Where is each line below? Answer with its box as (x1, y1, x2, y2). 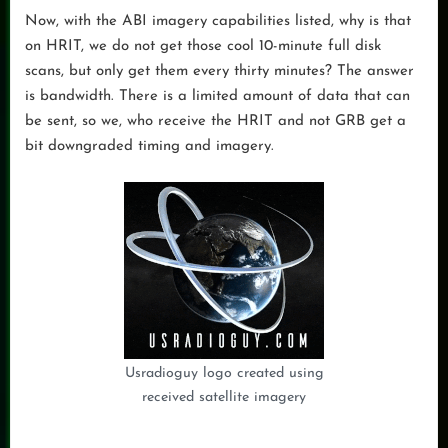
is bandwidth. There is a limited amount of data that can (25, 89, 410, 105)
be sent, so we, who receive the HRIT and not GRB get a (25, 114, 406, 130)
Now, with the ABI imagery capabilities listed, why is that (25, 14, 411, 30)
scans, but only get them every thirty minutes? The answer (25, 64, 414, 80)
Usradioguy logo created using (124, 366, 324, 382)
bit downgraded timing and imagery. (25, 139, 274, 155)
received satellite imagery (142, 390, 306, 406)
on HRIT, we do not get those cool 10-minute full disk (25, 39, 381, 55)
